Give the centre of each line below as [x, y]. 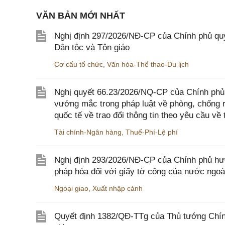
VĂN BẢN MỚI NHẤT [81, 16]
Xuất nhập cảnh [118, 188]
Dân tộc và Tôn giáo [92, 47]
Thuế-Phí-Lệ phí [152, 132]
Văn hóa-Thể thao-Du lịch [148, 64]
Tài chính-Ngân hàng [88, 132]
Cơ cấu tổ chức [79, 64]
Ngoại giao [71, 188]
